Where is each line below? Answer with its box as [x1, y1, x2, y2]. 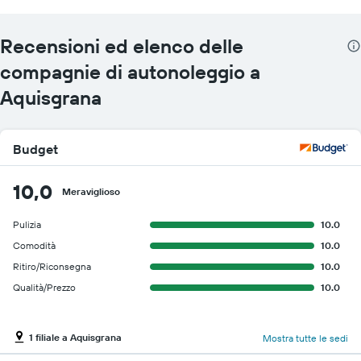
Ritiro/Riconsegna [13, 259, 91, 272]
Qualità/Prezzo [13, 280, 76, 293]
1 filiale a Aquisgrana [29, 331, 122, 344]
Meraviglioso [62, 185, 120, 197]
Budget [13, 140, 58, 157]
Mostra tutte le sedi [263, 332, 348, 345]
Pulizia [13, 218, 41, 230]
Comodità [13, 239, 56, 251]
